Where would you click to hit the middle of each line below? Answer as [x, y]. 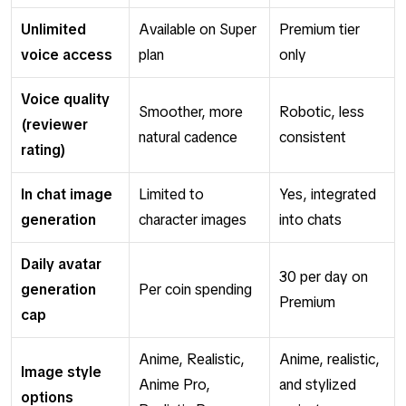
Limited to [171, 194]
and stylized [318, 384]
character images [193, 219]
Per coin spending [195, 289]
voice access [67, 54]
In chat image [67, 194]
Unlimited [53, 29]
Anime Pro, [174, 384]
